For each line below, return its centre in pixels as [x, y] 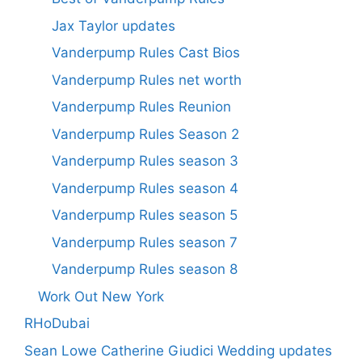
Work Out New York [101, 296]
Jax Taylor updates [114, 25]
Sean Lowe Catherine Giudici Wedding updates [178, 350]
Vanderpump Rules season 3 [145, 161]
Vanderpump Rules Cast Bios [146, 53]
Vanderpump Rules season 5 [145, 215]
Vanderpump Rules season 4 [145, 188]
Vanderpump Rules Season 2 [145, 134]
